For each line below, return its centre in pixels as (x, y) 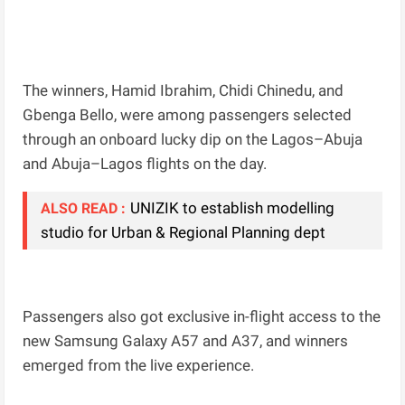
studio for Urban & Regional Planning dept (184, 233)
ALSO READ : (84, 209)
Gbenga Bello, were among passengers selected (188, 115)
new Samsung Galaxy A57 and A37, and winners (186, 341)
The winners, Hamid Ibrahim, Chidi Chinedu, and (184, 91)
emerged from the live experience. (139, 366)
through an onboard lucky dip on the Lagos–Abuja (193, 140)
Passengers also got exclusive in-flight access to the (202, 317)
